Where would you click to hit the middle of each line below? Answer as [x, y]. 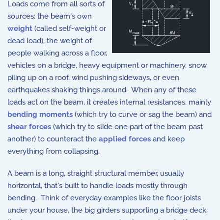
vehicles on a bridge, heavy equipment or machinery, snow [107, 65]
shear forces [29, 127]
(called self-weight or [69, 28]
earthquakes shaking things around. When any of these [102, 90]
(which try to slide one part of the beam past [127, 127]
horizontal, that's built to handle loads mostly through [97, 186]
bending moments [40, 114]
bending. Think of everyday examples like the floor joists [104, 198]
